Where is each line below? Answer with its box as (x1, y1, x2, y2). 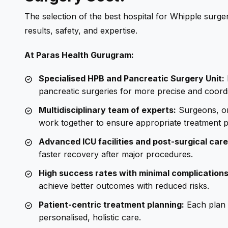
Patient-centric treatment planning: (39, 199, 184, 210)
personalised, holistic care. (39, 212, 141, 222)
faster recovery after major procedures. (39, 149, 193, 159)
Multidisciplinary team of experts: (39, 104, 176, 115)
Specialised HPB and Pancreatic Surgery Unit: (39, 73, 224, 83)
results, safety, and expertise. (24, 25, 137, 36)
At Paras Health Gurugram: (24, 49, 134, 60)
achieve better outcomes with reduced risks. (39, 180, 209, 191)
